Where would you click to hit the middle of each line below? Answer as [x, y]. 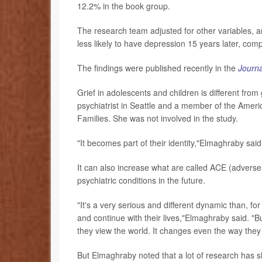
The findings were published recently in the [158, 68]
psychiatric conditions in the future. [141, 180]
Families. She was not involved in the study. [158, 118]
